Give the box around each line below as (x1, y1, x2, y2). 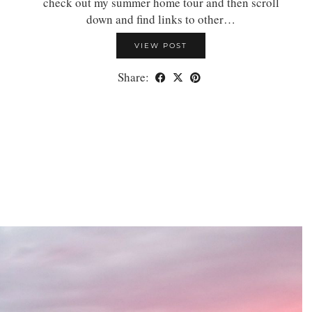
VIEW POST (134, 41, 187, 50)
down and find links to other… (86, 11, 235, 27)
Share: (118, 69, 152, 85)
